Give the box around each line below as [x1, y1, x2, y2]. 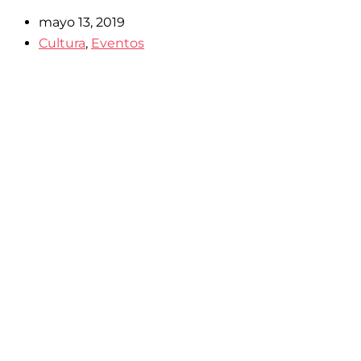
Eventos [91, 35, 144, 51]
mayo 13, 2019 [39, 14, 125, 30]
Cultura [39, 35, 85, 51]
